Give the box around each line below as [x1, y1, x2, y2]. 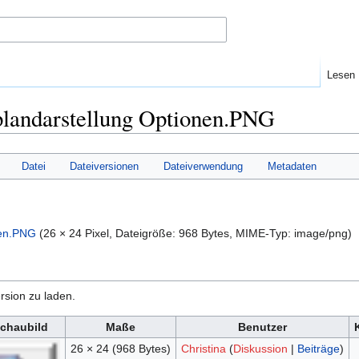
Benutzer [238, 320, 287, 333]
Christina [180, 341, 226, 355]
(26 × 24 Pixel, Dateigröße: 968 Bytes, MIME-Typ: [39, 226, 294, 240]
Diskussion [232, 341, 288, 355]
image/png [294, 226, 348, 240]
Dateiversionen [70, 159, 139, 172]
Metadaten [267, 159, 317, 172]
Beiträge [296, 341, 340, 355]
